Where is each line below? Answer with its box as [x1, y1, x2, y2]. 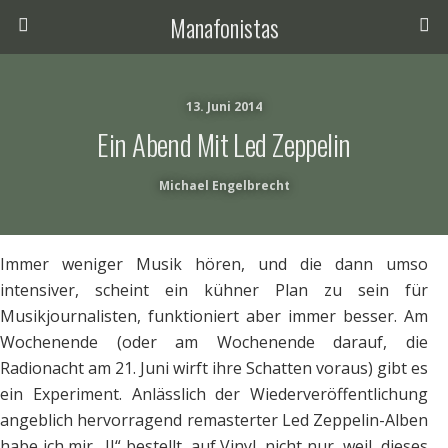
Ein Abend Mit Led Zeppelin [97, 123, 351, 165]
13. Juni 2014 [186, 98, 262, 115]
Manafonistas [169, 9, 279, 45]
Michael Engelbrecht [158, 177, 290, 194]
